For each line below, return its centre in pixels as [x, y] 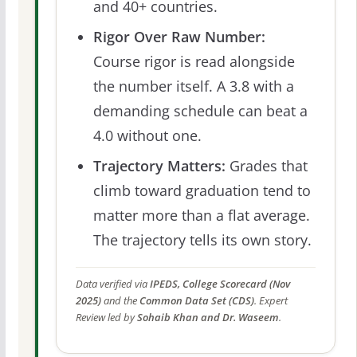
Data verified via [112, 284]
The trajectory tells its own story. [202, 240]
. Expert [271, 301]
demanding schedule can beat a [200, 111]
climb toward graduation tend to [202, 191]
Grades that [266, 166]
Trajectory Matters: [159, 166]
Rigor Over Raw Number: [179, 37]
